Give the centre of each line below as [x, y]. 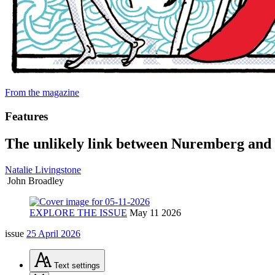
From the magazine [42, 92]
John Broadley [36, 180]
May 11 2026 [155, 212]
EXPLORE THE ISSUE [78, 212]
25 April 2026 [53, 233]
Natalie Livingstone [43, 169]
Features [26, 116]
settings [86, 265]
